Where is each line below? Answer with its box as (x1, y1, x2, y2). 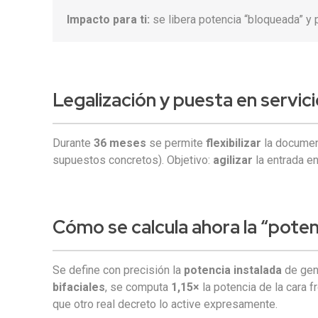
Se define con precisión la (53, 263, 185, 277)
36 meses (94, 136, 147, 150)
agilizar (213, 153, 253, 167)
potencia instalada (184, 263, 283, 277)
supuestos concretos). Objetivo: (53, 153, 214, 167)
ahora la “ (188, 215, 269, 239)
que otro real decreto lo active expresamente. (53, 297, 278, 311)
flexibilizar (206, 136, 262, 150)
